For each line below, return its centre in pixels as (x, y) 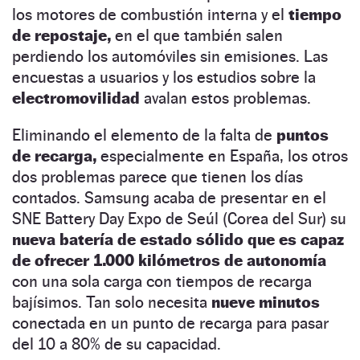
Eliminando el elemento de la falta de (144, 135)
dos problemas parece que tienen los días (157, 176)
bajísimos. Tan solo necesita (110, 302)
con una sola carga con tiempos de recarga (162, 281)
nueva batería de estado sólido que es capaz (178, 239)
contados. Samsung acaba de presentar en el (169, 197)
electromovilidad (78, 98)
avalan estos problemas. (227, 98)
